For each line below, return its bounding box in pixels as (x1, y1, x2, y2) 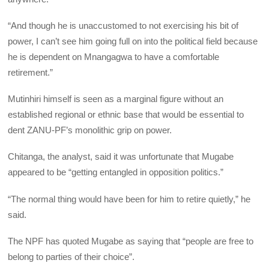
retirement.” (8, 67, 53, 77)
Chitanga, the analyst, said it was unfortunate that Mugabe (8, 151, 234, 162)
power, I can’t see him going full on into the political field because (8, 36, 258, 46)
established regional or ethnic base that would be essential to (8, 109, 244, 120)
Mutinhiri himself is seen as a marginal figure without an (8, 94, 224, 104)
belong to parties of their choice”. (8, 251, 135, 262)
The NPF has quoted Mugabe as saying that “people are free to (8, 235, 254, 246)
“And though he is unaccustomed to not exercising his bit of (8, 20, 239, 31)
